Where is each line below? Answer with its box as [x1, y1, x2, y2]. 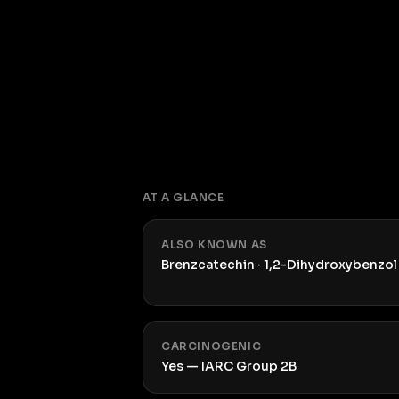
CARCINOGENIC [161, 339, 262, 353]
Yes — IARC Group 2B [161, 358, 297, 374]
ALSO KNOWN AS [161, 238, 267, 251]
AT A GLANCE [142, 191, 224, 204]
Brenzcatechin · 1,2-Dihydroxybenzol [161, 256, 397, 273]
